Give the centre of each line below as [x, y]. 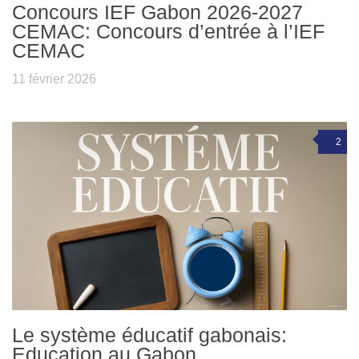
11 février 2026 [54, 79]
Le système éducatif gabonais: [149, 335]
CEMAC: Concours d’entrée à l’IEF [168, 32]
